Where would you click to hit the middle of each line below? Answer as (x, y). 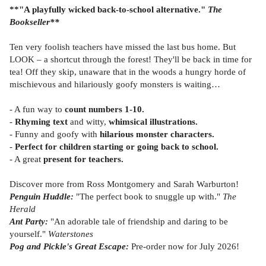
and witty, (89, 121)
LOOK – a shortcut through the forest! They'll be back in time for (131, 59)
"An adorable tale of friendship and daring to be (139, 221)
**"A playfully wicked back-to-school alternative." (109, 9)
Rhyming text (41, 121)
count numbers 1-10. (104, 109)
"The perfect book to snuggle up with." (149, 196)
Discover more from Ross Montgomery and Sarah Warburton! (124, 183)
